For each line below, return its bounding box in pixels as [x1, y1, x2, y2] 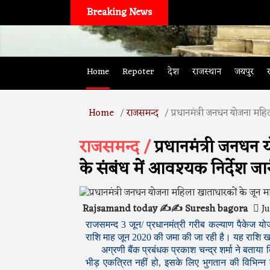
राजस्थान [192, 64, 221, 80]
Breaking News [87, 4, 152, 21]
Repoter [122, 64, 154, 80]
